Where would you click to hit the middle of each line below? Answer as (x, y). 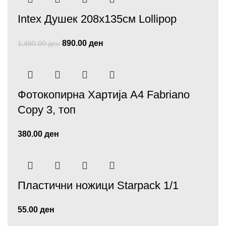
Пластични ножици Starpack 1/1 (98, 185)
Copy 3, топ (47, 110)
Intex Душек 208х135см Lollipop (97, 19)
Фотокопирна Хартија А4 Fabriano (104, 95)
